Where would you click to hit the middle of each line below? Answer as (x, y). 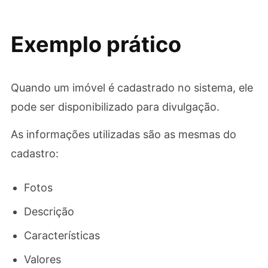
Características (62, 235)
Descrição (49, 211)
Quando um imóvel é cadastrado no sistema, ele (132, 88)
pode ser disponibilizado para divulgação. (115, 107)
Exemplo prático (96, 44)
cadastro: (34, 153)
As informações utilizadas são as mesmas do (123, 134)
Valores (42, 259)
